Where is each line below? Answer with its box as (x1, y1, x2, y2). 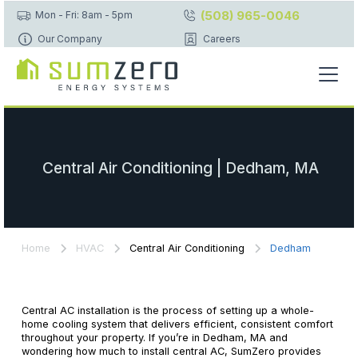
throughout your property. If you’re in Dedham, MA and (21, 332, 288, 344)
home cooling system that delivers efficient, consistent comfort (21, 318, 333, 331)
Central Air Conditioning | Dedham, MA (42, 157, 320, 177)
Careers (202, 32, 241, 45)
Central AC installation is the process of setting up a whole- (21, 304, 314, 317)
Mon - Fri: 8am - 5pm (35, 8, 133, 21)
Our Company (37, 32, 102, 45)
